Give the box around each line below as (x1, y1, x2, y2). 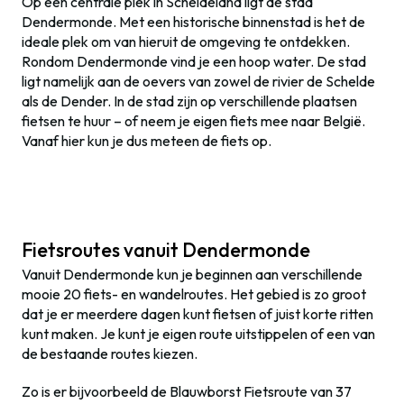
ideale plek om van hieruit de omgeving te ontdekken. (22, 32, 350, 50)
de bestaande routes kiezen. (22, 344, 197, 363)
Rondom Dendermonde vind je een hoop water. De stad (22, 52, 366, 70)
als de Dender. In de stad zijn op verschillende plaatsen (22, 92, 357, 110)
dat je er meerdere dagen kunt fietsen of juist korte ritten (22, 305, 373, 323)
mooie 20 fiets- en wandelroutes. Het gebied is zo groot (22, 285, 366, 303)
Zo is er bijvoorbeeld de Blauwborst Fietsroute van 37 (22, 382, 352, 400)
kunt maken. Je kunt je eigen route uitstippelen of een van (22, 325, 375, 343)
